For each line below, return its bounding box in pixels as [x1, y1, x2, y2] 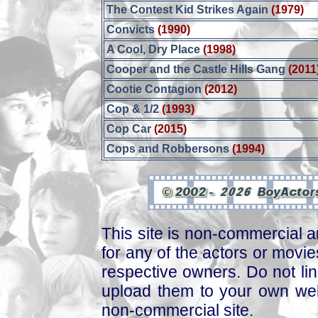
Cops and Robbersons [106, 143, 230, 155]
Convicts [106, 23, 158, 35]
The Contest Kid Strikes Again [106, 4, 269, 16]
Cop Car [106, 123, 152, 135]
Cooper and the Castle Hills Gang [106, 63, 286, 75]
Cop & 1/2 [106, 103, 163, 115]
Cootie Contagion [106, 83, 202, 95]
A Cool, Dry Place [106, 43, 201, 55]
